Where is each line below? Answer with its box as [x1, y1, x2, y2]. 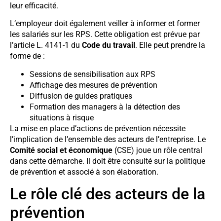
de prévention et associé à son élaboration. [10, 167, 158, 177]
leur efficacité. [10, 1, 58, 10]
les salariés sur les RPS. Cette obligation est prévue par [10, 30, 200, 39]
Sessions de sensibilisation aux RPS [30, 69, 155, 79]
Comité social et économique [10, 145, 112, 155]
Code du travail [82, 40, 135, 50]
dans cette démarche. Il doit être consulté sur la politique [10, 156, 205, 166]
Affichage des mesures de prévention [30, 80, 157, 90]
